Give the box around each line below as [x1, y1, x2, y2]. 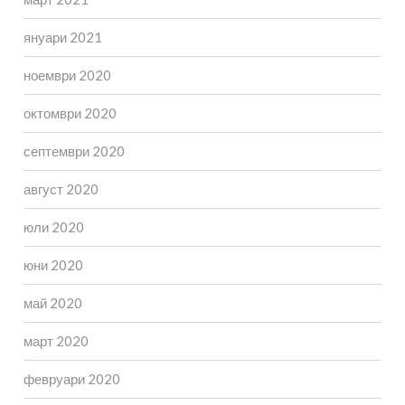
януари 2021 [23, 29, 102, 46]
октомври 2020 [23, 105, 117, 122]
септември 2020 [23, 143, 125, 160]
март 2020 [23, 333, 89, 350]
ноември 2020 [23, 67, 111, 84]
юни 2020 [23, 257, 83, 274]
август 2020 [23, 181, 99, 198]
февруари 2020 [23, 371, 120, 388]
